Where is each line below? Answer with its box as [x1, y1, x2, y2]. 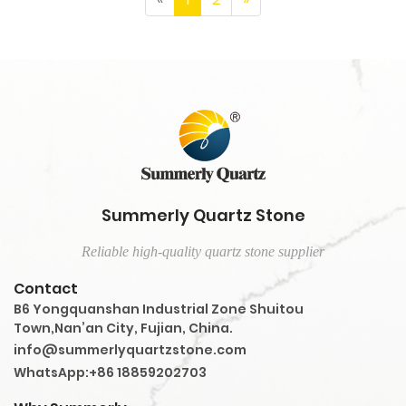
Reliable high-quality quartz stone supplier [82, 244, 324, 260]
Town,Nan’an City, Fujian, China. [14, 319, 233, 338]
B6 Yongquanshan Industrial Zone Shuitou [14, 300, 304, 319]
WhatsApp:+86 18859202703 [14, 363, 207, 382]
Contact [14, 278, 78, 300]
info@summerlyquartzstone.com [14, 341, 246, 360]
